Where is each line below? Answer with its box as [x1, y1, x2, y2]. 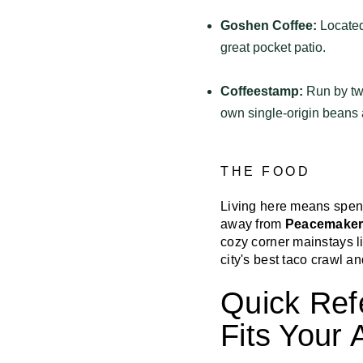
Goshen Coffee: [220, 18, 317, 32]
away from [220, 216, 285, 231]
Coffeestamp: [220, 83, 303, 98]
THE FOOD [220, 164, 310, 178]
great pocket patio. [220, 40, 326, 54]
